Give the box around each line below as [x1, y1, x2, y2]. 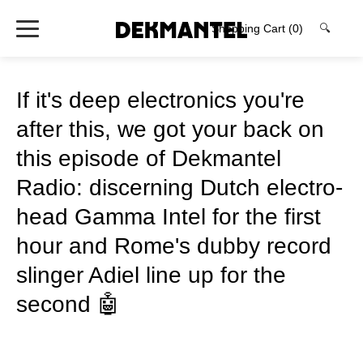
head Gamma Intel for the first [16, 204, 321, 229]
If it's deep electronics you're [16, 88, 305, 113]
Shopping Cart [211, 22, 288, 35]
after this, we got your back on [16, 117, 324, 142]
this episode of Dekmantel [16, 146, 281, 171]
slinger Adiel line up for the [16, 263, 286, 288]
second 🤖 [16, 292, 120, 317]
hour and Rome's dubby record [16, 233, 331, 258]
